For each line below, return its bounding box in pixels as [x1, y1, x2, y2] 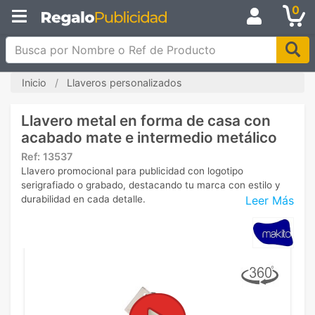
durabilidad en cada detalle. [21, 193, 146, 205]
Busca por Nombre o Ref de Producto [5, 37, 206, 51]
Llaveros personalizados [67, 77, 182, 89]
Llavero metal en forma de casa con [21, 112, 271, 129]
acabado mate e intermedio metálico [21, 129, 277, 146]
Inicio [22, 77, 46, 89]
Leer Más [245, 193, 294, 207]
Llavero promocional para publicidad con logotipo [21, 165, 243, 176]
